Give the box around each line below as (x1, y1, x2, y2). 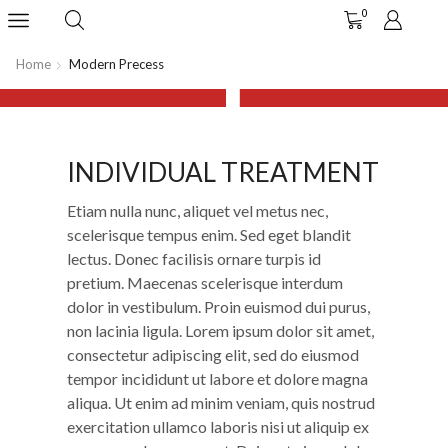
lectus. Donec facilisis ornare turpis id (67, 249, 322, 269)
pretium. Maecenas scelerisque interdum (67, 273, 344, 293)
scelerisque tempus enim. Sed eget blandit (67, 225, 352, 245)
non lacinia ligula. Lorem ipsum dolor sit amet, (67, 321, 375, 341)
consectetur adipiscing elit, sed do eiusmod (67, 345, 360, 365)
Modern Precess (68, 56, 164, 72)
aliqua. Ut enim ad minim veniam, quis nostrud (67, 393, 376, 413)
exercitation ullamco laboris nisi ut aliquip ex (67, 417, 370, 437)
